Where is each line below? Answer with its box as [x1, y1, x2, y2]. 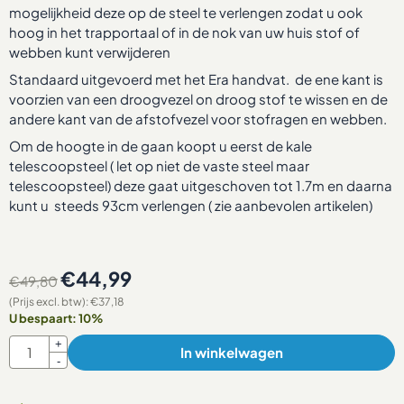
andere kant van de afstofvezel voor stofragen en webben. [9, 109, 387, 127]
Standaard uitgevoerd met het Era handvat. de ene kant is [9, 69, 383, 87]
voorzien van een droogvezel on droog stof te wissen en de [9, 89, 388, 107]
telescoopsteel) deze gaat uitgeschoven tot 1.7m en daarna [9, 176, 392, 194]
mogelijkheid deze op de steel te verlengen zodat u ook [9, 3, 363, 21]
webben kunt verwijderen [9, 42, 170, 60]
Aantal [8, 335, 50, 353]
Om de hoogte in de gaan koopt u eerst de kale [9, 136, 312, 154]
